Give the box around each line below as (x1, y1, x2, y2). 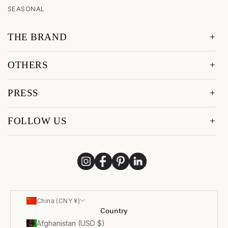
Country (100, 207, 128, 215)
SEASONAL (8, 4, 45, 13)
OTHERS (8, 59, 48, 70)
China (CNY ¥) (37, 196, 80, 205)
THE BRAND (8, 31, 67, 42)
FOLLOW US (8, 115, 67, 126)
